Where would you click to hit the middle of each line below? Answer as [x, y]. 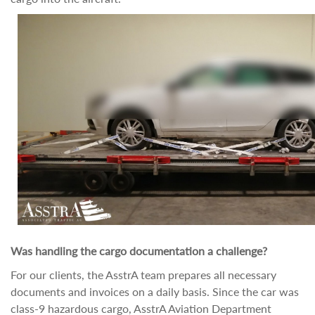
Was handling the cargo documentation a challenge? [139, 251]
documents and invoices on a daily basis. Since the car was [155, 291]
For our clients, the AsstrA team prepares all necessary [143, 275]
